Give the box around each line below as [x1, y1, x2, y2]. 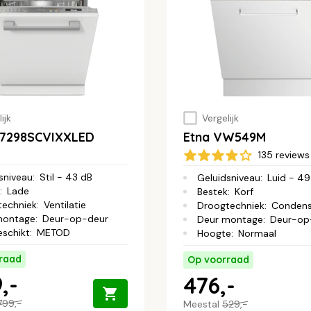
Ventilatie [44, 199, 86, 212]
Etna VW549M [183, 129, 266, 146]
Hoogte [197, 227, 231, 240]
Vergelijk [201, 111, 239, 124]
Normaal [238, 227, 276, 240]
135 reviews [258, 149, 310, 162]
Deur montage [197, 213, 263, 226]
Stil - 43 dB [40, 171, 92, 184]
